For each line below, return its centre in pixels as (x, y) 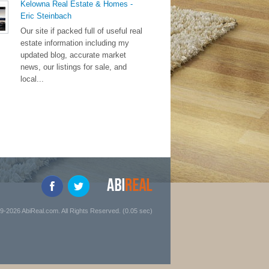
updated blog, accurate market (73, 55)
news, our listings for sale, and (74, 67)
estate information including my (75, 43)
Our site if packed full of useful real (81, 31)
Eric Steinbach (46, 16)
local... (32, 79)
